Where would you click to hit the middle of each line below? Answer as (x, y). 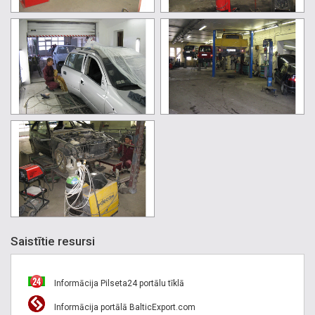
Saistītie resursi (53, 241)
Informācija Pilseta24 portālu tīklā (118, 283)
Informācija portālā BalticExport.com (124, 307)
